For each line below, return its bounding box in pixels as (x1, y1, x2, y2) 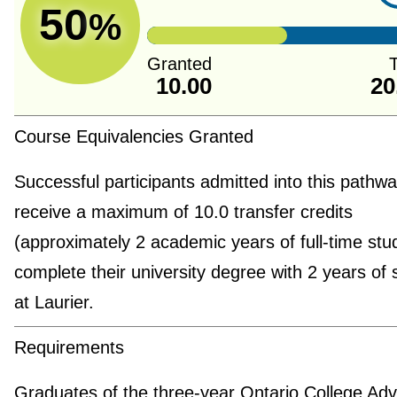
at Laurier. (13, 292, 94, 313)
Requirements (13, 338, 124, 358)
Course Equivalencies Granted (13, 127, 253, 147)
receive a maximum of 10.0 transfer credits (13, 202, 353, 222)
